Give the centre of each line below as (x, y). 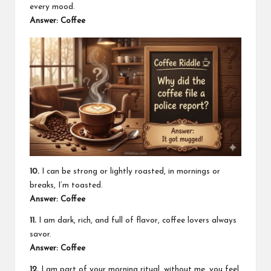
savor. (41, 234)
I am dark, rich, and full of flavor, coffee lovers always (136, 220)
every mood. (52, 7)
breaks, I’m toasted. (66, 185)
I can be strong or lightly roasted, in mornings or (130, 171)
